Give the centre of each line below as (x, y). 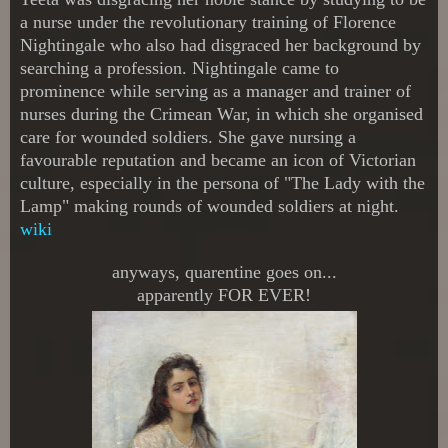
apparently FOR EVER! (224, 294)
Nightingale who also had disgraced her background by (220, 44)
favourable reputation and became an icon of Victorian (218, 159)
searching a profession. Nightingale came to (179, 67)
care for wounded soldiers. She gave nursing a (188, 136)
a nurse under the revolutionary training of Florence (208, 21)
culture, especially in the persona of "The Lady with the (222, 182)
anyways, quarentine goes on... (224, 271)
